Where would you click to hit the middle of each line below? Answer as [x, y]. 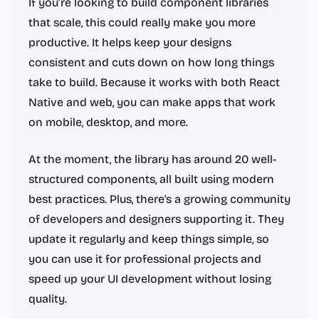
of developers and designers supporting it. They [156, 219]
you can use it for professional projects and [145, 259]
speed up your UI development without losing [150, 279]
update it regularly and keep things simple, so [149, 239]
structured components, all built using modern [151, 179]
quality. [48, 299]
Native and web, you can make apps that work [152, 102]
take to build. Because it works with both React [154, 82]
